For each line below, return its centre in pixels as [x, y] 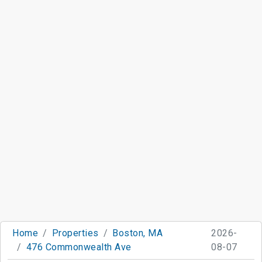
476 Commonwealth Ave [79, 247]
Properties [75, 233]
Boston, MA [137, 233]
